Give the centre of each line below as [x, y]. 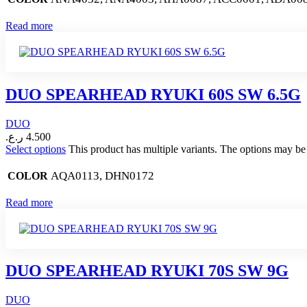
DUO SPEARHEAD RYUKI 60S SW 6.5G [153, 94]
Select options [36, 149]
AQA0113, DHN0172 [102, 175]
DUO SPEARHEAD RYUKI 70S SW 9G [147, 271]
